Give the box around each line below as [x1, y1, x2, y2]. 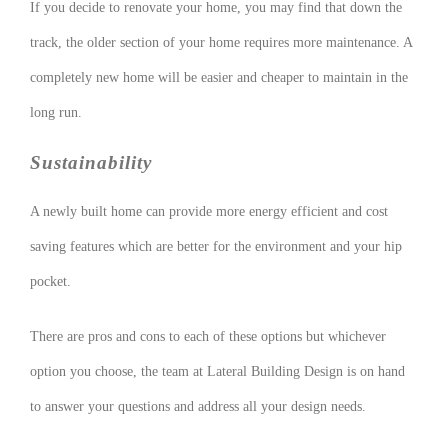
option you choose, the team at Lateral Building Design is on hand [30, 364, 405, 380]
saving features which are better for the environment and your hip [30, 239, 402, 255]
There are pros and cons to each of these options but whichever [30, 329, 386, 345]
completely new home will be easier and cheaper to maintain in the [30, 69, 408, 85]
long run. [30, 104, 82, 120]
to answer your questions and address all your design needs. [30, 399, 366, 415]
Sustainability [30, 151, 152, 173]
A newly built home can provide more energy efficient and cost [30, 204, 388, 220]
